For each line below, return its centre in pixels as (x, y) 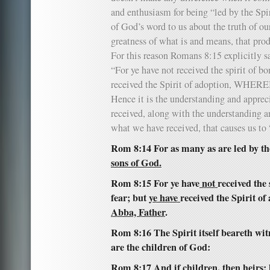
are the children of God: (161, 247)
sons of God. (136, 163)
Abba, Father (138, 212)
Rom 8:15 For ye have (155, 183)
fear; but (130, 198)
